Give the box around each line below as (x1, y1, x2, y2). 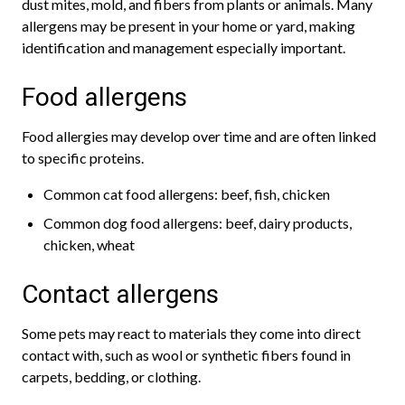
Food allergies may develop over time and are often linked (22, 127, 376, 145)
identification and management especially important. (22, 39, 345, 56)
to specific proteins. (22, 149, 144, 166)
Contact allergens (22, 279, 219, 309)
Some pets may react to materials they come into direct (22, 325, 361, 342)
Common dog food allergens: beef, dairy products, (43, 214, 352, 231)
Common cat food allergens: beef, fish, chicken (43, 185, 330, 202)
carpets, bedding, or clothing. (22, 368, 201, 385)
